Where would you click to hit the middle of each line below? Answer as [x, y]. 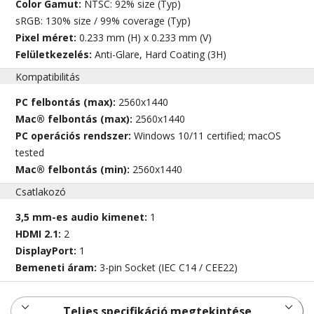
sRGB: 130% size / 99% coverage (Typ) [103, 21]
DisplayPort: [48, 251]
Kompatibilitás [48, 77]
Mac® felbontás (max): [76, 119]
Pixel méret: [48, 38]
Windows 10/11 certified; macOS [208, 136]
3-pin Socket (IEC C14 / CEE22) [169, 268]
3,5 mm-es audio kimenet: [83, 217]
